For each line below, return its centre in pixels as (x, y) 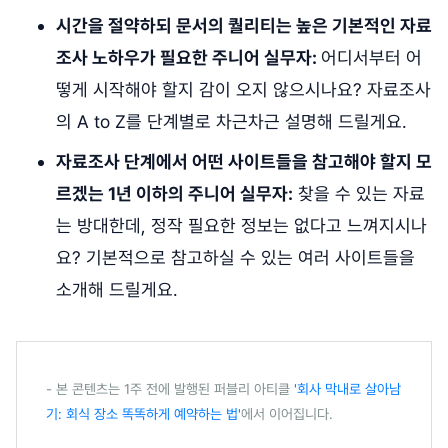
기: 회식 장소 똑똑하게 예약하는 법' (143, 414)
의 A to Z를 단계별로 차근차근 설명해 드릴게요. (231, 122)
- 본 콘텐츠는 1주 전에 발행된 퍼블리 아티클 (170, 389)
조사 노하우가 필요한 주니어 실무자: (188, 58)
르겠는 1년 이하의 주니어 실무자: (174, 194)
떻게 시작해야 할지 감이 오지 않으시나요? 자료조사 (243, 90)
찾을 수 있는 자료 (359, 194)
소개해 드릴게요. (117, 290)
